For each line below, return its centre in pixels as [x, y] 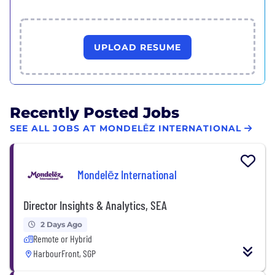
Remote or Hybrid [63, 238]
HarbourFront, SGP [64, 253]
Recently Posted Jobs [95, 112]
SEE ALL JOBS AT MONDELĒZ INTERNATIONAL [126, 129]
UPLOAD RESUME [137, 47]
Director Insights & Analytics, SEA [95, 205]
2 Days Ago [61, 224]
